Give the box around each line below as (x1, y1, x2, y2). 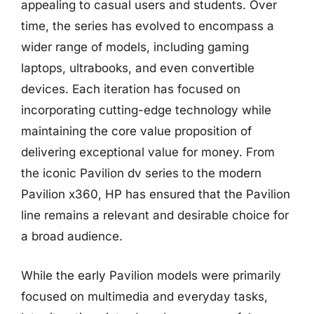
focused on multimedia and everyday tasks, (21, 289, 268, 303)
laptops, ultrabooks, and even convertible (21, 61, 254, 75)
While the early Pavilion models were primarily (21, 268, 281, 282)
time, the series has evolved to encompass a (21, 19, 274, 33)
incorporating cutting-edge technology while (21, 103, 271, 117)
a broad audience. (21, 229, 123, 243)
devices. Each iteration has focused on (21, 82, 240, 96)
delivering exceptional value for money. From (21, 145, 275, 159)
